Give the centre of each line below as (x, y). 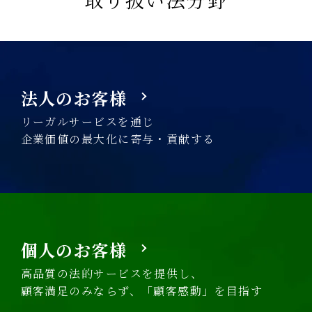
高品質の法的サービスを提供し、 (112, 273)
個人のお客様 (74, 249)
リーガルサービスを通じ (87, 121)
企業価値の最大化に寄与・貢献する (118, 139)
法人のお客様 (74, 97)
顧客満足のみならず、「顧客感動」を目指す (142, 290)
